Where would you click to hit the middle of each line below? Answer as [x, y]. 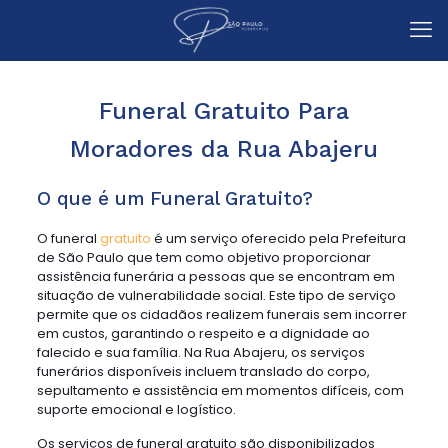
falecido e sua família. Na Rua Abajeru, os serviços [200, 352]
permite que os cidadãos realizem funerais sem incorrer [221, 314]
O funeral [68, 238]
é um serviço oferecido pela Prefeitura [278, 238]
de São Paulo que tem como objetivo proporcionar [203, 257]
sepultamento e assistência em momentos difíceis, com [220, 390]
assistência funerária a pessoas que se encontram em [215, 276]
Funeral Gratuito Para [223, 111]
